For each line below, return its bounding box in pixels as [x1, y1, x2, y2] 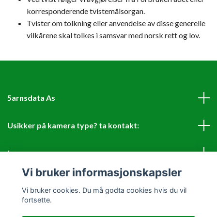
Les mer [7, 148, 36, 157]
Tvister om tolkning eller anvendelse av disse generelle [27, 18, 205, 28]
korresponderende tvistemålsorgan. [27, 6, 145, 15]
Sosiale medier [7, 176, 60, 185]
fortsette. [21, 195, 52, 204]
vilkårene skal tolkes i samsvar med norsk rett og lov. [27, 31, 200, 40]
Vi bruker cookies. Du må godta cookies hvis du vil [21, 186, 186, 194]
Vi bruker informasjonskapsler [21, 166, 182, 179]
